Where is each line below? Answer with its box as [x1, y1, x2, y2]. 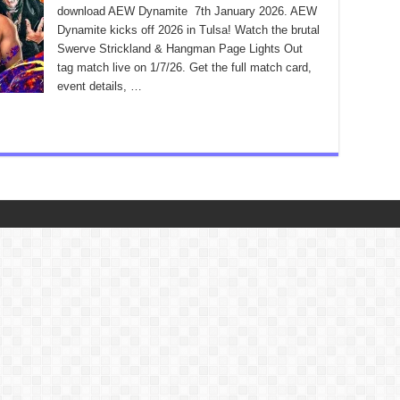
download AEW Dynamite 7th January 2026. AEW [57, 4, 317, 18]
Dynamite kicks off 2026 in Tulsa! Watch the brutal [57, 23, 320, 37]
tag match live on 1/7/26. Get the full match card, [57, 61, 312, 74]
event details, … [57, 79, 142, 93]
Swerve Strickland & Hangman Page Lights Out [57, 42, 303, 55]
